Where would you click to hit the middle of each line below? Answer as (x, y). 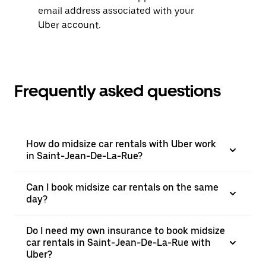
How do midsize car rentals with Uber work (121, 144)
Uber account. (69, 25)
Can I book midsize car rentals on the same (122, 187)
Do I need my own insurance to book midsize (126, 231)
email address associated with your (116, 11)
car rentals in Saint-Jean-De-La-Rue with (118, 243)
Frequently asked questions (118, 91)
